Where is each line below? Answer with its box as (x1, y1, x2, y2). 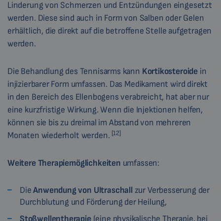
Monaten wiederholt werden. (7, 130, 112, 141)
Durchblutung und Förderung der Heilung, (20, 197, 167, 208)
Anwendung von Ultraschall (33, 185, 133, 196)
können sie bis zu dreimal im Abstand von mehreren (7, 117, 191, 128)
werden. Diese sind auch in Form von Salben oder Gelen (7, 13, 204, 24)
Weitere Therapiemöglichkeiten (7, 158, 121, 169)
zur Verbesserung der (132, 185, 210, 196)
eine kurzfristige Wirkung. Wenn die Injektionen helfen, (7, 105, 203, 115)
